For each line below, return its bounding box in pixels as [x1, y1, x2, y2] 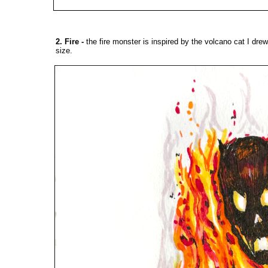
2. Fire [56, 37, 79, 47]
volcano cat [205, 37, 245, 47]
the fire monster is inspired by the [86, 37, 205, 47]
